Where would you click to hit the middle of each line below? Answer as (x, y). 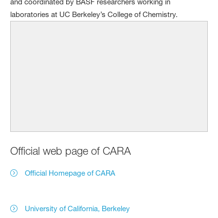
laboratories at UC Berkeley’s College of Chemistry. (94, 14)
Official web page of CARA (71, 151)
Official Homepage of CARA (70, 173)
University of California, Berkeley (78, 208)
